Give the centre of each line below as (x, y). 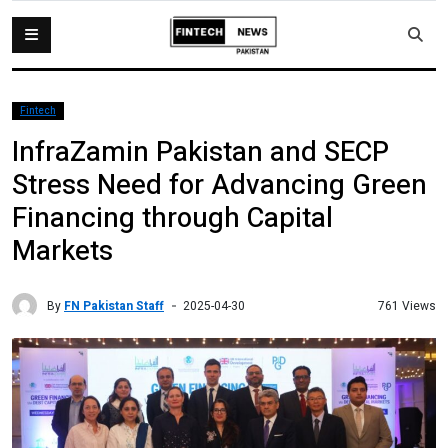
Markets (62, 251)
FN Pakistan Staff (114, 305)
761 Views (407, 305)
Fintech (38, 111)
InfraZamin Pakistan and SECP (200, 152)
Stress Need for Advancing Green (219, 185)
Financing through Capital (172, 218)
